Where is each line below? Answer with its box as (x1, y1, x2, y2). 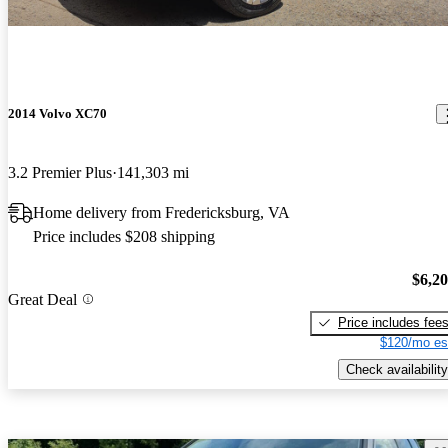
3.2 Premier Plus (8, 164, 112, 182)
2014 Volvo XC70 (8, 106, 107, 122)
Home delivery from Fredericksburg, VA (33, 204, 290, 222)
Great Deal (8, 290, 77, 308)
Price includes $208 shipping (33, 228, 215, 246)
